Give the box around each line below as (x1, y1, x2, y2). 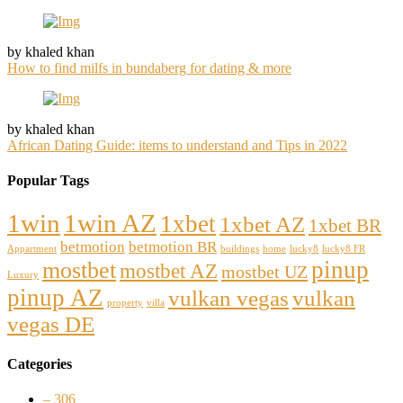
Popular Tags (7, 173, 89, 189)
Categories (7, 355, 72, 372)
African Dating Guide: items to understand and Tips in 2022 (7, 138, 347, 153)
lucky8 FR (322, 243, 365, 254)
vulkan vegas (168, 285, 289, 310)
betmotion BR (129, 237, 217, 255)
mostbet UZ (221, 261, 308, 282)
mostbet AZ (120, 258, 218, 282)
